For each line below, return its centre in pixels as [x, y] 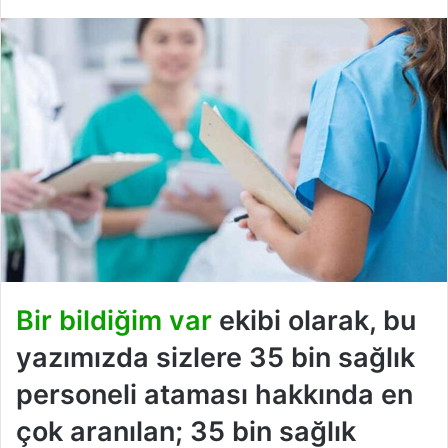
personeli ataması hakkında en [214, 395]
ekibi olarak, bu [314, 321]
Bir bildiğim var [114, 321]
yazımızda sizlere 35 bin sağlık [215, 358]
